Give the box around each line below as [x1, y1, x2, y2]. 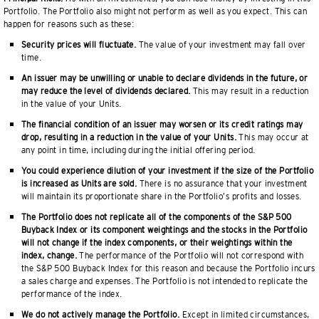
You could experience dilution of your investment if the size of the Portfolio [21, 166, 314, 176]
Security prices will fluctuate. [21, 40, 137, 50]
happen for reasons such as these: [4, 19, 135, 29]
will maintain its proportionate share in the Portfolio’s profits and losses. [21, 192, 302, 202]
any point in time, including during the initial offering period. [21, 145, 256, 155]
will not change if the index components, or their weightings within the [21, 238, 293, 248]
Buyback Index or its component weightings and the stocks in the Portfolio [21, 225, 308, 235]
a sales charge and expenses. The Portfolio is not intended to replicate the [21, 276, 308, 286]
